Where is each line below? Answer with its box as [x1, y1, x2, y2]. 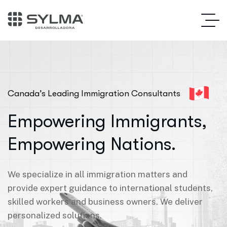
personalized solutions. [8, 210, 102, 220]
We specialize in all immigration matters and [8, 169, 187, 179]
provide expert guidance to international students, [8, 183, 213, 193]
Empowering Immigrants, [8, 111, 207, 132]
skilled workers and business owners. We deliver [8, 197, 203, 207]
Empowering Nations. [8, 134, 176, 155]
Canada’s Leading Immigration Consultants [8, 88, 180, 98]
